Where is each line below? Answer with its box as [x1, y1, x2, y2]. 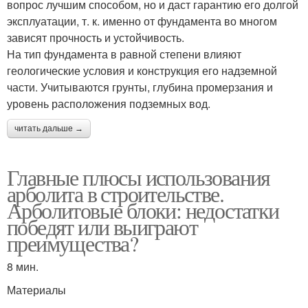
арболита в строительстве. [7, 178, 223, 208]
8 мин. [7, 258, 38, 274]
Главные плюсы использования [7, 162, 270, 192]
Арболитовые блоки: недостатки [7, 195, 279, 225]
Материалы [7, 281, 66, 298]
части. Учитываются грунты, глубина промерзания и [7, 78, 273, 95]
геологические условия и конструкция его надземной [7, 62, 277, 78]
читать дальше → [14, 123, 83, 133]
